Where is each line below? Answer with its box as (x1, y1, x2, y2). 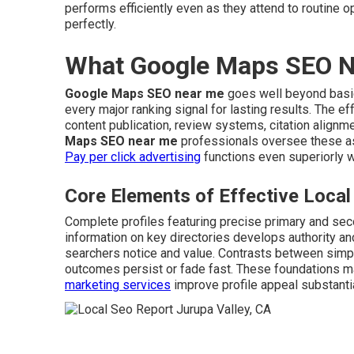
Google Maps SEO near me (65, 86, 224, 102)
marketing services (65, 277, 171, 293)
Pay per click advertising (65, 149, 201, 165)
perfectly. (65, 17, 116, 32)
